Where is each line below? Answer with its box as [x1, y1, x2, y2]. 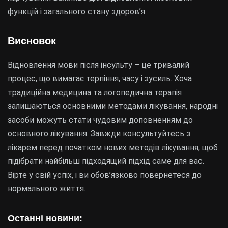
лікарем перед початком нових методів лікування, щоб [8, 142, 218, 152]
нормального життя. [8, 184, 85, 193]
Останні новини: [8, 213, 82, 223]
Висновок [8, 35, 56, 46]
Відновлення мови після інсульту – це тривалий [8, 60, 189, 70]
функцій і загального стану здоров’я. [8, 7, 147, 16]
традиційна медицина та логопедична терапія [8, 88, 182, 97]
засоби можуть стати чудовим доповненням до [8, 115, 193, 125]
